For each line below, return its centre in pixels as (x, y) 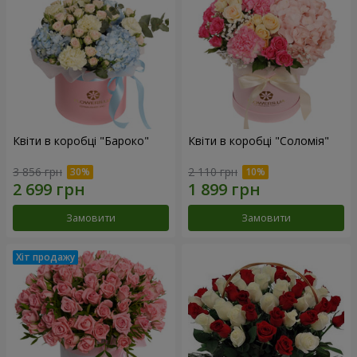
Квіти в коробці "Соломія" (259, 141)
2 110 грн (213, 171)
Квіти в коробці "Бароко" (81, 141)
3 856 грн (37, 171)
